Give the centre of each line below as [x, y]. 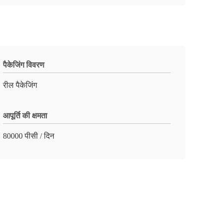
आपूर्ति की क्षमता [25, 116]
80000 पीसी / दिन [29, 136]
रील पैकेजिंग [20, 85]
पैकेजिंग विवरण [24, 65]
